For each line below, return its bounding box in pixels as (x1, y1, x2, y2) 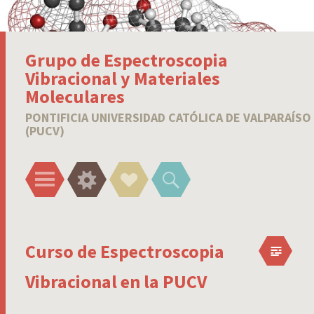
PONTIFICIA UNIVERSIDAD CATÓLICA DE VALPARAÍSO (25, 109, 311, 125)
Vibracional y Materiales (25, 66, 220, 90)
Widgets (94, 163, 137, 179)
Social (136, 163, 167, 179)
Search (178, 163, 213, 179)
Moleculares (25, 84, 125, 108)
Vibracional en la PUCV (25, 269, 207, 293)
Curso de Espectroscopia (25, 239, 224, 263)
